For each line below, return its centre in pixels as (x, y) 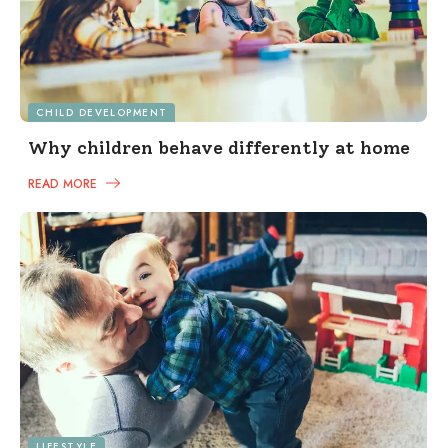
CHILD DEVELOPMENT (102, 112)
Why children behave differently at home (219, 147)
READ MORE (64, 183)
